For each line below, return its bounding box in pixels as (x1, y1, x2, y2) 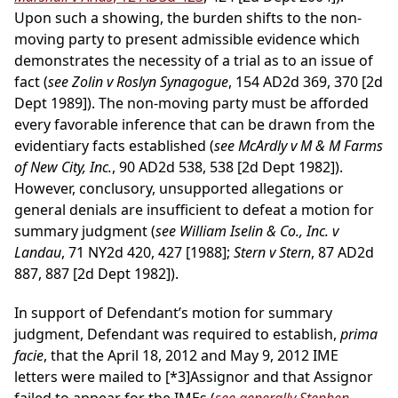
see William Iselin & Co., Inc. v (155, 221, 338, 242)
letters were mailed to (14, 367, 165, 387)
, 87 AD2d (311, 243, 374, 263)
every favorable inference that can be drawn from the (14, 115, 375, 135)
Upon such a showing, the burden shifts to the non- (14, 8, 362, 28)
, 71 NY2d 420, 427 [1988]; (61, 243, 234, 263)
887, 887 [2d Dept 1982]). (14, 264, 179, 284)
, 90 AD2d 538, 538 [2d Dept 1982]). (112, 157, 343, 178)
